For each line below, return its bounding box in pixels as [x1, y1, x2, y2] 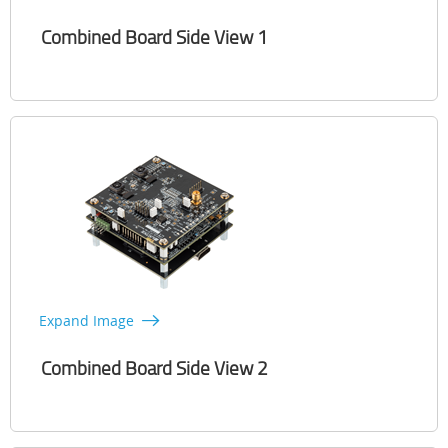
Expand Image [39, 311, 134, 331]
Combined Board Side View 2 [41, 355, 268, 382]
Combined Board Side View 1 [41, 24, 268, 51]
